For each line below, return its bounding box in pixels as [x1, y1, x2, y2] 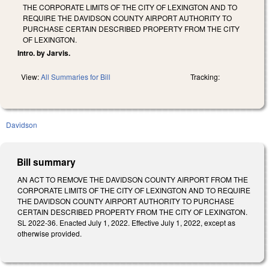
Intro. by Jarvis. [17, 47, 70, 58]
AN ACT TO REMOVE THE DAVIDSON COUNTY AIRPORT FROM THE [17, 174, 248, 184]
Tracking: [190, 71, 220, 82]
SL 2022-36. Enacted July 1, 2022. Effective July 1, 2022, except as [17, 217, 235, 228]
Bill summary [17, 154, 76, 169]
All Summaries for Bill [41, 71, 110, 82]
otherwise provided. [17, 228, 82, 238]
